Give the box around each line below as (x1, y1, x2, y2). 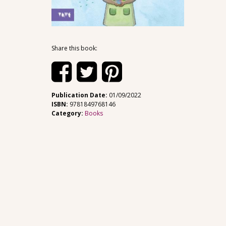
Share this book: (51, 44, 97, 53)
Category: (51, 109, 85, 118)
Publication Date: (51, 91, 109, 100)
